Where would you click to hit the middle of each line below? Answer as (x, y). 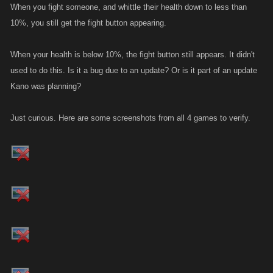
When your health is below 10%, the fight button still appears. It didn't (133, 55)
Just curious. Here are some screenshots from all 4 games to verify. (130, 118)
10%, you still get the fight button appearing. (88, 23)
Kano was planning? (46, 86)
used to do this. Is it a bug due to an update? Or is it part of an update (134, 70)
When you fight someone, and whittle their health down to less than (129, 7)
